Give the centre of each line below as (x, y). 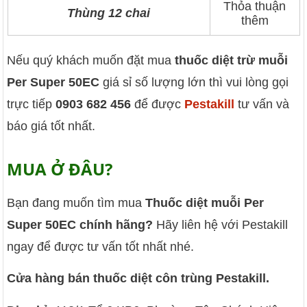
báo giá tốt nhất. (51, 126)
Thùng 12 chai (109, 13)
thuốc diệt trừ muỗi (232, 60)
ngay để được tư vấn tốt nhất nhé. (101, 247)
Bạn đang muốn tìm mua (76, 203)
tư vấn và (262, 104)
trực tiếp (32, 104)
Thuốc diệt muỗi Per (205, 203)
